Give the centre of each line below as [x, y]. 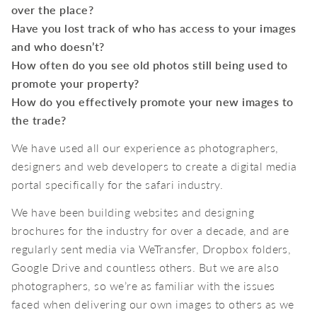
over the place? [53, 10]
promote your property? [75, 83]
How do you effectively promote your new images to [152, 102]
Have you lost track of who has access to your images [154, 28]
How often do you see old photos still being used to [150, 65]
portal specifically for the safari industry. [117, 185]
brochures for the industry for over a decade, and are [150, 231]
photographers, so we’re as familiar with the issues [143, 286]
